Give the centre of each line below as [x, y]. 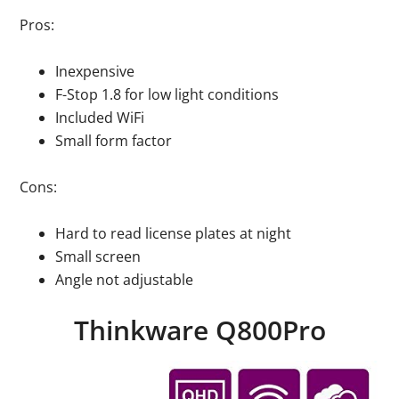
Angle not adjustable [125, 279]
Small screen [98, 256]
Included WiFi [100, 117]
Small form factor [114, 140]
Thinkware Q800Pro [199, 330]
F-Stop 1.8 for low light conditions [167, 94]
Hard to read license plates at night [174, 233]
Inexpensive [95, 71]
